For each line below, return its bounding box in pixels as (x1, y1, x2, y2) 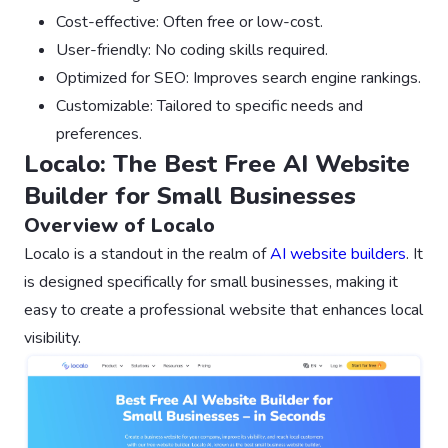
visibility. (24, 326, 81, 349)
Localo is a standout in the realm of (24, 242, 270, 265)
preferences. (56, 122, 142, 145)
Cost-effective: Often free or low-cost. (56, 10, 323, 33)
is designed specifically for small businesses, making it (24, 270, 398, 293)
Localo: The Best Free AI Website (24, 147, 410, 180)
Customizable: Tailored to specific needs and (56, 94, 363, 117)
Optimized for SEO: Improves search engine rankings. (56, 66, 421, 89)
